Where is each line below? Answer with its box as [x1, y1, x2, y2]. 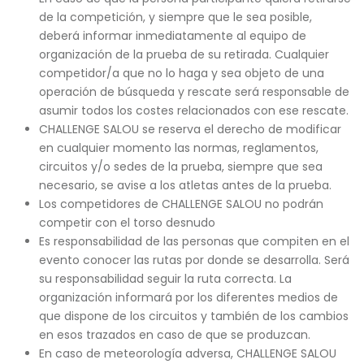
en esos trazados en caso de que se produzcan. [38, 327, 310, 343]
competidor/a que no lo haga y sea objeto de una [38, 65, 324, 81]
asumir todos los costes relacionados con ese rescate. [38, 102, 349, 119]
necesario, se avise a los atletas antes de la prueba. [38, 177, 331, 193]
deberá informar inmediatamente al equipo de [38, 28, 306, 44]
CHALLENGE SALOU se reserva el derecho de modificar [38, 121, 341, 137]
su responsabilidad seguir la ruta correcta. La [38, 271, 292, 287]
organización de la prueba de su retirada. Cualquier [38, 46, 329, 63]
